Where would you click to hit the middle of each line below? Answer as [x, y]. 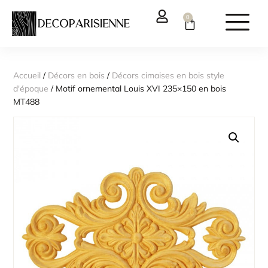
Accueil [27, 75]
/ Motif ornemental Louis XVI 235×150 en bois [138, 88]
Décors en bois [77, 75]
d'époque [31, 88]
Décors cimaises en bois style [168, 75]
